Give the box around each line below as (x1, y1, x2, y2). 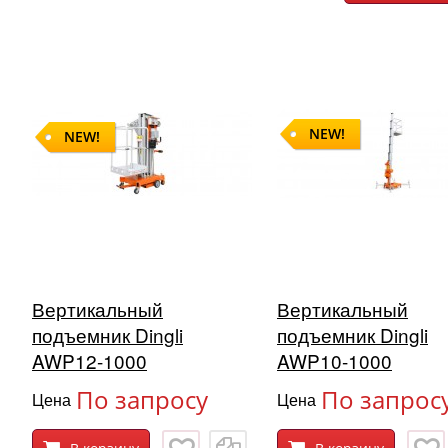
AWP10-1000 (277, 347, 392, 375)
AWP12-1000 (32, 347, 147, 375)
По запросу (76, 383, 208, 417)
